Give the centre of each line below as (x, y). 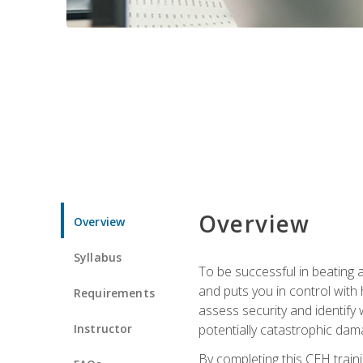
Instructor (103, 328)
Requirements (114, 293)
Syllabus (98, 257)
